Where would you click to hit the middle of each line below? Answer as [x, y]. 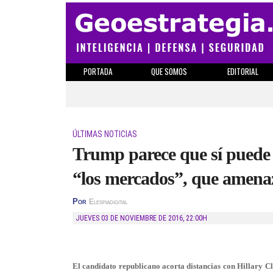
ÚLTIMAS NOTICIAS [105, 134]
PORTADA [98, 71]
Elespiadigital [108, 202]
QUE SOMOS [169, 71]
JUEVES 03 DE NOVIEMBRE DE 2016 [131, 218]
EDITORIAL [243, 71]
